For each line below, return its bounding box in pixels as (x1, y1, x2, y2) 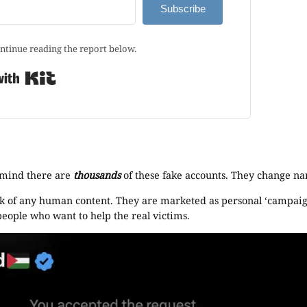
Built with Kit (56, 66, 119, 79)
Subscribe (160, 3, 206, 14)
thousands (73, 169, 123, 182)
